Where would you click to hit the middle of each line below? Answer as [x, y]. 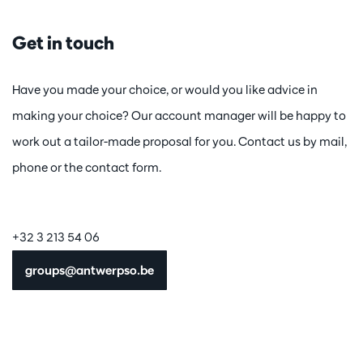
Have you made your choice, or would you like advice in [165, 89]
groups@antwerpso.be [90, 270]
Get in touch [63, 42]
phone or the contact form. [87, 167]
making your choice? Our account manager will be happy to [179, 115]
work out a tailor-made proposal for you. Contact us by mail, [179, 141]
